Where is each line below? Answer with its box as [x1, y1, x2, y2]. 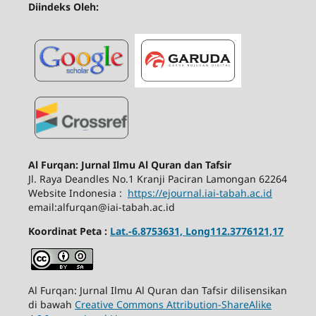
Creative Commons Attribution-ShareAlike [74, 297, 272, 311]
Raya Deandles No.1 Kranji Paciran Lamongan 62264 [39, 171, 287, 186]
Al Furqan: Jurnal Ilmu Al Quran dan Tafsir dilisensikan [28, 283, 287, 297]
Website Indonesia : [28, 186, 128, 200]
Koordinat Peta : [28, 224, 110, 238]
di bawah [28, 297, 75, 311]
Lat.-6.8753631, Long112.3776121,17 [109, 224, 284, 238]
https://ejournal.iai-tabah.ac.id [127, 186, 272, 200]
